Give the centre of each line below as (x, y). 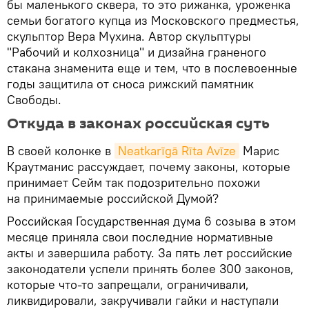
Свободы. (34, 100)
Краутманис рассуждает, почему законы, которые (149, 167)
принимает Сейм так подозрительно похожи (133, 183)
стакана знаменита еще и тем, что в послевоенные (152, 68)
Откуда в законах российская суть (138, 124)
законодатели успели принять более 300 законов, (150, 269)
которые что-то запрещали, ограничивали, (128, 285)
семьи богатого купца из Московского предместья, (153, 21)
